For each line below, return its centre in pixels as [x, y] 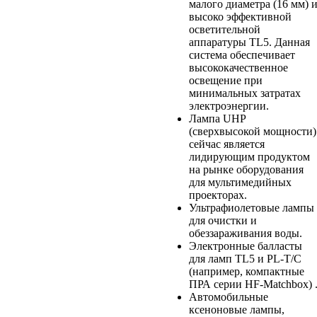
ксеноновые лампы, [236, 309]
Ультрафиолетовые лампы [251, 207]
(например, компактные [246, 271]
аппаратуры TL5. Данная [249, 42]
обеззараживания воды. [245, 233]
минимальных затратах [244, 93]
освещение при [225, 80]
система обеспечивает [242, 54]
